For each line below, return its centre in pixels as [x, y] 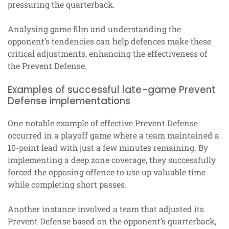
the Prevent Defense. [47, 65]
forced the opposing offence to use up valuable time [107, 172]
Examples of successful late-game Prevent [112, 89]
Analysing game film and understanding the [94, 29]
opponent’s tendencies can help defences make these [109, 41]
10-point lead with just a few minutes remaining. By [108, 147]
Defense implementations [69, 101]
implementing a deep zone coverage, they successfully [112, 159]
